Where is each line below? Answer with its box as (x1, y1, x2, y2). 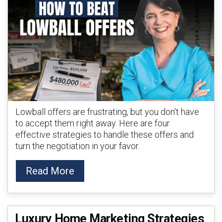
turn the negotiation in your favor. (15, 141, 140, 151)
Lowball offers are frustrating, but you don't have (15, 107, 199, 117)
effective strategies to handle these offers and (15, 129, 194, 140)
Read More (26, 165, 74, 177)
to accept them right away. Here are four (15, 118, 170, 128)
